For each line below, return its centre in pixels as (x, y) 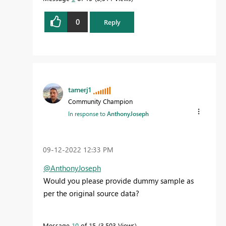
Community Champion (100, 101)
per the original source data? (91, 193)
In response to (88, 114)
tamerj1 (80, 90)
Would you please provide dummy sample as (119, 181)
